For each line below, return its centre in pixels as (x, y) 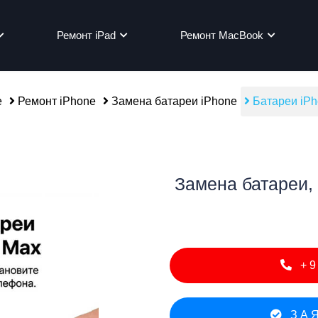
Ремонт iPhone (55, 101)
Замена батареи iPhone (173, 101)
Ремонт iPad (87, 35)
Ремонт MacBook (222, 35)
